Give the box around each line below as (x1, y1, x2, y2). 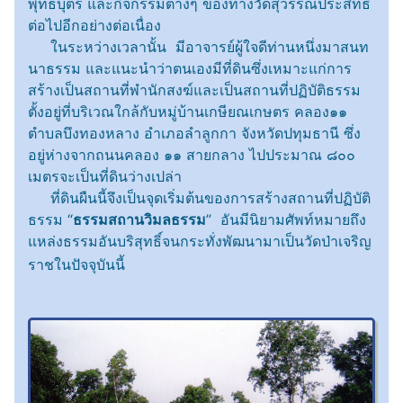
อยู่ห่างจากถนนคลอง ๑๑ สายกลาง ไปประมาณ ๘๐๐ (28, 146, 355, 164)
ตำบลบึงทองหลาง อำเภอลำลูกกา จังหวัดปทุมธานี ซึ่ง (28, 124, 361, 142)
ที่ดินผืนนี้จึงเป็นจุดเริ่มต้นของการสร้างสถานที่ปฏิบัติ (28, 189, 371, 207)
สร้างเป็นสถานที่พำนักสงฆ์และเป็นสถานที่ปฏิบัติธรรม (28, 81, 361, 99)
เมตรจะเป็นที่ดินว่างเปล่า (28, 167, 182, 185)
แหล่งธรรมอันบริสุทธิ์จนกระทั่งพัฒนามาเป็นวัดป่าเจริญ (28, 232, 372, 250)
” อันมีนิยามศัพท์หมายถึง (206, 210, 366, 228)
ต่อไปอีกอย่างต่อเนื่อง (28, 16, 161, 34)
